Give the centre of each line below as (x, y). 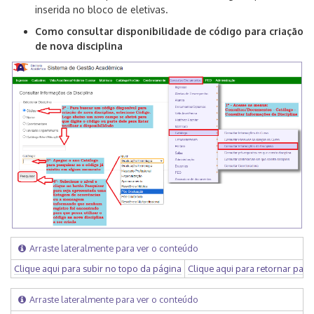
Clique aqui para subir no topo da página (98, 268)
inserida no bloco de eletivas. (102, 10)
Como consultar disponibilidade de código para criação (169, 32)
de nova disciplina (79, 46)
